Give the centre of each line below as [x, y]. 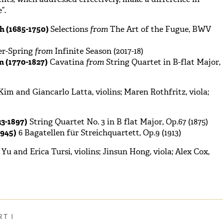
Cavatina [67, 62]
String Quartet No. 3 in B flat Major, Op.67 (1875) [118, 122]
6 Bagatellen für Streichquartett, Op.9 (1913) [99, 133]
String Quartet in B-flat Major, [162, 62]
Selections [70, 29]
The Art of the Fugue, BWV [160, 29]
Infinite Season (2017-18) [98, 51]
